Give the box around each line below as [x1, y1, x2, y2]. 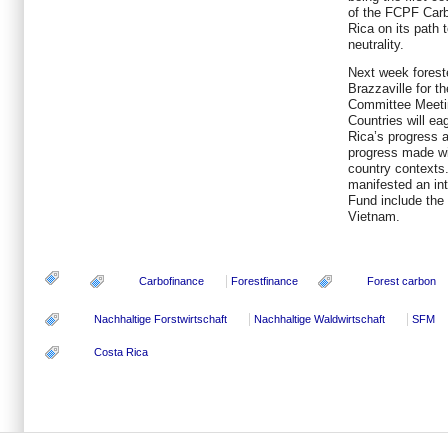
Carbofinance [139, 275, 204, 288]
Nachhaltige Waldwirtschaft [254, 312, 385, 325]
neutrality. [348, 37, 404, 53]
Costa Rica [94, 345, 148, 358]
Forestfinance [231, 275, 298, 288]
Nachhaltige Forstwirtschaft [94, 312, 227, 325]
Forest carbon [367, 275, 436, 288]
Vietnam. [348, 209, 400, 225]
